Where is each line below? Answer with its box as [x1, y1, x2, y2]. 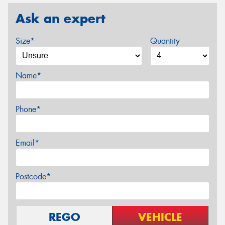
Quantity [150, 35, 180, 46]
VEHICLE [138, 209, 182, 224]
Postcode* [16, 171, 51, 182]
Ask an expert [16, 11, 105, 27]
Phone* [16, 103, 41, 115]
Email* [16, 137, 39, 148]
